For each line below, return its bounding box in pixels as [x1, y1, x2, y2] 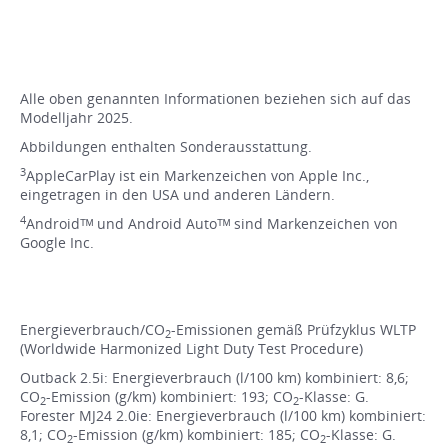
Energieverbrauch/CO [20, 320, 165, 340]
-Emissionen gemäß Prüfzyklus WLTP [171, 320, 416, 340]
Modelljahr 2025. [20, 108, 133, 128]
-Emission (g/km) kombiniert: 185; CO [73, 425, 320, 445]
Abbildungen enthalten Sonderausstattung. [20, 137, 312, 157]
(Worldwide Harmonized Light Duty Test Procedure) [20, 339, 363, 359]
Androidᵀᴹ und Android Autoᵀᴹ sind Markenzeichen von [26, 214, 398, 234]
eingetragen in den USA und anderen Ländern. [20, 185, 335, 205]
